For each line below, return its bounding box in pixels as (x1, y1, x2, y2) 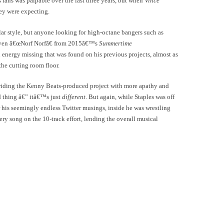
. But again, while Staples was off (85, 93, 174, 101)
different (62, 93, 85, 101)
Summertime (99, 39, 132, 47)
